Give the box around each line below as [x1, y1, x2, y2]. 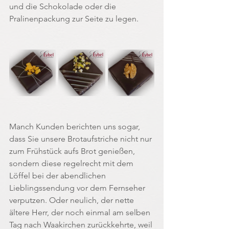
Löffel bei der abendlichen [9, 171, 108, 181]
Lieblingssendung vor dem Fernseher [9, 183, 147, 193]
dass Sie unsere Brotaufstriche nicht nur [9, 134, 154, 144]
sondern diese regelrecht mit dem [9, 158, 135, 169]
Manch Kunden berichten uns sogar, [9, 122, 142, 132]
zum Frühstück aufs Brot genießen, [9, 146, 137, 156]
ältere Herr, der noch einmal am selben [9, 208, 152, 218]
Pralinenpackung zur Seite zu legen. [9, 14, 139, 24]
